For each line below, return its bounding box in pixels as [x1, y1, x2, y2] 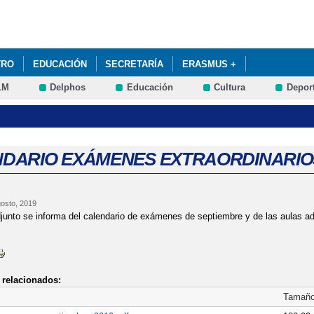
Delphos [50, 82, 86, 93]
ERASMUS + [182, 58, 236, 69]
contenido [116, 15, 156, 26]
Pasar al [116, 2, 150, 13]
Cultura [214, 82, 246, 93]
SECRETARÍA [105, 58, 164, 69]
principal [116, 29, 150, 39]
